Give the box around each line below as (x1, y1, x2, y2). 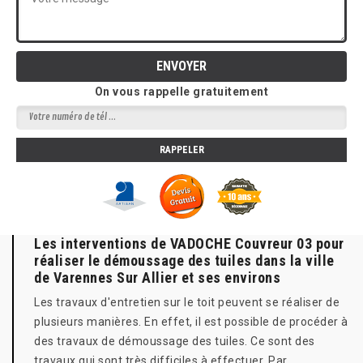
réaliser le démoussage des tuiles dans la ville (34, 252, 335, 269)
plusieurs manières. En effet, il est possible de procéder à (34, 315, 348, 328)
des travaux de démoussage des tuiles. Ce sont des (34, 335, 315, 348)
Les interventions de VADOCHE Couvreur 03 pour (34, 235, 344, 252)
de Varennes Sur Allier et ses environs (34, 269, 280, 286)
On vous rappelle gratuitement (94, 85, 269, 98)
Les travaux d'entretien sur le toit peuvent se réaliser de (34, 296, 340, 309)
